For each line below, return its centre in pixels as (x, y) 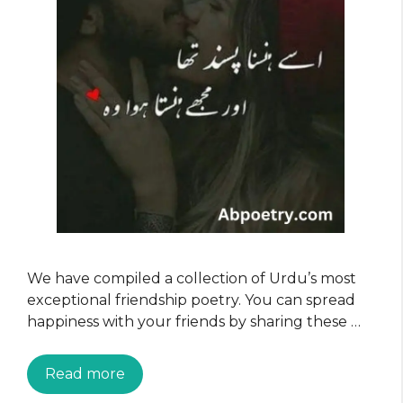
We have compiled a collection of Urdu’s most (192, 278)
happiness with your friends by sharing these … (194, 321)
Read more (85, 373)
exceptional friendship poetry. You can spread (191, 300)
